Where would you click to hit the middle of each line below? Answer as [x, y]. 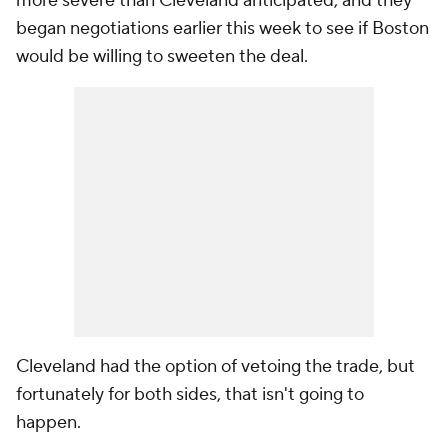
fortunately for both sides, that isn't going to [190, 394]
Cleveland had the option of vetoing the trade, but [215, 366]
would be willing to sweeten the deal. [162, 56]
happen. [48, 422]
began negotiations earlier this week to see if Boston [222, 28]
